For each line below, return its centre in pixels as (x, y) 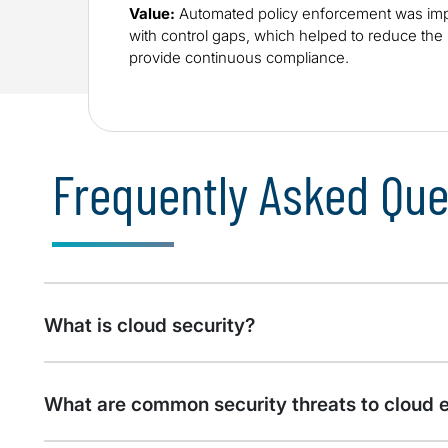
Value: (152, 14)
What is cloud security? (149, 326)
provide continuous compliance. (245, 58)
